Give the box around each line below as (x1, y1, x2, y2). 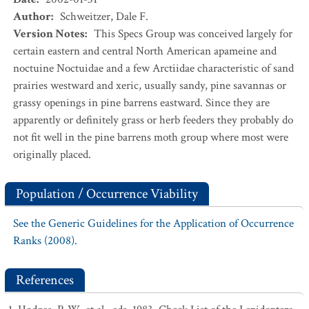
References (16, 271, 74, 289)
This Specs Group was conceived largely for (94, 26, 292, 41)
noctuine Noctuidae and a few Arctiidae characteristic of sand (13, 61, 294, 76)
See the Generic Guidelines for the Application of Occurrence (13, 216, 294, 231)
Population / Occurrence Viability (16, 185, 198, 203)
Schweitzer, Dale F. (60, 9, 148, 24)
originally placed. (13, 147, 91, 162)
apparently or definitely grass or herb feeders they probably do (13, 112, 293, 128)
